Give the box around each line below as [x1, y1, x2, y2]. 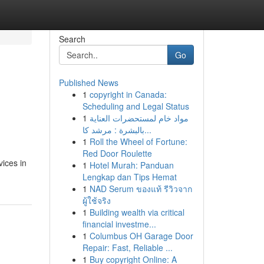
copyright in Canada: [89, 88, 167, 100]
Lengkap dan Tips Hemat [82, 171, 177, 183]
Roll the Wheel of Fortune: [89, 136, 187, 147]
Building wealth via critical [89, 206, 184, 218]
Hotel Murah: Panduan [89, 159, 174, 171]
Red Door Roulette [82, 147, 152, 159]
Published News [58, 77, 118, 88]
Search [58, 33, 85, 45]
